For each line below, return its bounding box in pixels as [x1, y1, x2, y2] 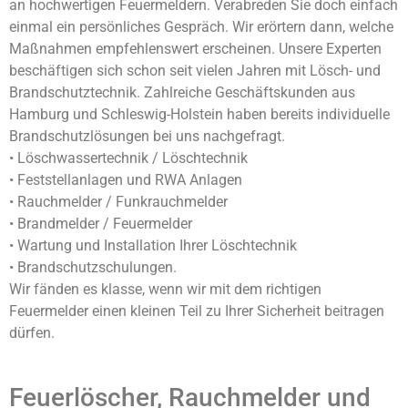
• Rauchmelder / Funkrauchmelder [9, 192, 228, 210]
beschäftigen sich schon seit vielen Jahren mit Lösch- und [9, 61, 381, 79]
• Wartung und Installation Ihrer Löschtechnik [9, 236, 297, 254]
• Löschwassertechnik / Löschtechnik [9, 148, 248, 167]
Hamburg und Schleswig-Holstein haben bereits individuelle [9, 105, 390, 123]
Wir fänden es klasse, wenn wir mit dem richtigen [9, 280, 321, 298]
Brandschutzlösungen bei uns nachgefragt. [9, 127, 285, 145]
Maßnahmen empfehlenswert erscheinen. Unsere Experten [9, 39, 382, 57]
